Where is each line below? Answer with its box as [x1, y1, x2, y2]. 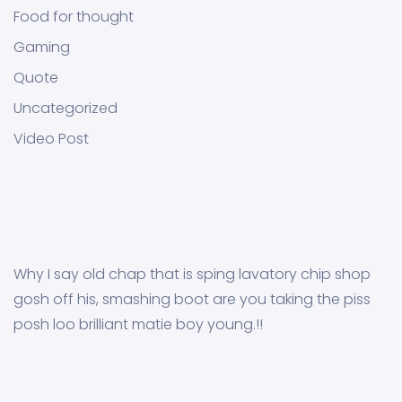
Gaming [13, 36, 70, 57]
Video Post [13, 127, 89, 149]
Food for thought [13, 5, 134, 27]
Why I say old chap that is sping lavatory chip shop [13, 263, 371, 284]
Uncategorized [13, 97, 118, 118]
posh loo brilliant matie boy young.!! [13, 313, 263, 335]
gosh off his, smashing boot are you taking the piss [13, 288, 371, 310]
